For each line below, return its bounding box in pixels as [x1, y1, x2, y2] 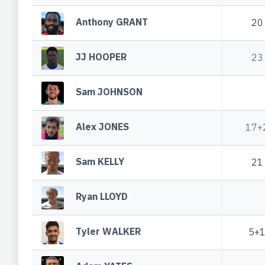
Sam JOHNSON [76, 86, 143, 98]
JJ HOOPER [76, 51, 127, 63]
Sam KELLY [76, 156, 125, 168]
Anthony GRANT [76, 16, 148, 28]
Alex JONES [76, 121, 130, 133]
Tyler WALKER [76, 225, 141, 238]
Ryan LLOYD [76, 190, 128, 203]
